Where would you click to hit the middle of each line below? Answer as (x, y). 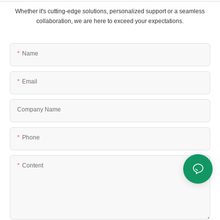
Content (33, 165)
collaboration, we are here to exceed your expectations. (110, 21)
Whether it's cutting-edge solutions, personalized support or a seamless (110, 11)
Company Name (39, 109)
